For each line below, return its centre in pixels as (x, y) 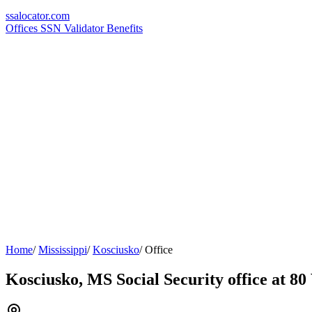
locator (33, 16)
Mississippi (63, 250)
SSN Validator (73, 28)
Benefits (125, 28)
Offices (23, 28)
